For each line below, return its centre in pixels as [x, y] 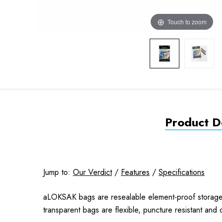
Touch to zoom [187, 21]
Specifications [182, 172]
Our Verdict [92, 172]
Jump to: [58, 172]
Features [135, 172]
